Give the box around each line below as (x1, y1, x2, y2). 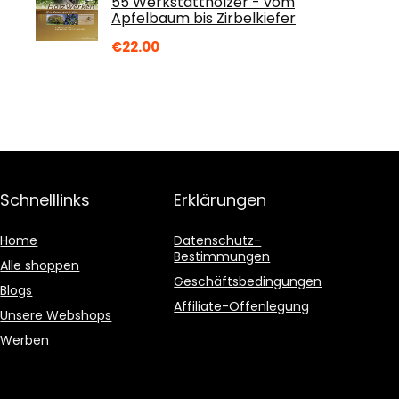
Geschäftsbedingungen (174, 273, 322, 290)
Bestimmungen (174, 248, 271, 265)
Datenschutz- (174, 232, 262, 249)
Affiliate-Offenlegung (174, 297, 310, 315)
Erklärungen (174, 189, 267, 211)
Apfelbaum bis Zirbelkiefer (111, 8, 296, 28)
